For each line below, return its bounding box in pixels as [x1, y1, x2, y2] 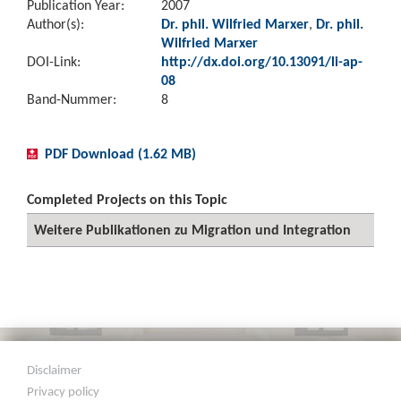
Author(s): [27, 15, 84, 32]
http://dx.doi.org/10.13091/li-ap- [161, 53, 363, 70]
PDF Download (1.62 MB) [45, 145, 196, 162]
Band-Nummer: [27, 90, 116, 107]
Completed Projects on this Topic [27, 191, 227, 208]
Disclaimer [27, 362, 82, 378]
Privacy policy [27, 383, 100, 399]
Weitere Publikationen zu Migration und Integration [34, 221, 351, 238]
